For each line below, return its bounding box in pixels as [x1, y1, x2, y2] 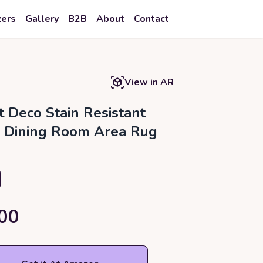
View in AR [124, 76, 174, 89]
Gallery [25, 12, 59, 25]
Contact [134, 12, 169, 25]
